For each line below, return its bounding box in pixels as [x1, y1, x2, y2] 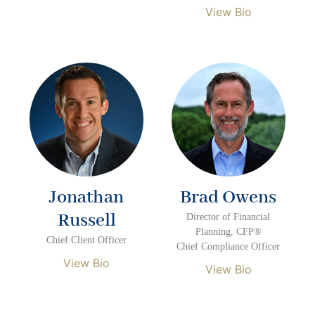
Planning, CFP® [195, 226, 262, 237]
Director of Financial [186, 211, 271, 222]
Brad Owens [180, 185, 277, 210]
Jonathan [49, 185, 124, 210]
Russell [57, 208, 116, 233]
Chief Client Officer [46, 234, 127, 245]
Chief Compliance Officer [176, 240, 281, 252]
